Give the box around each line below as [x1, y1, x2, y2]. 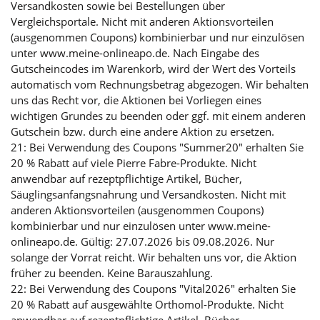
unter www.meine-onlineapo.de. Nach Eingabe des [11, 45, 259, 60]
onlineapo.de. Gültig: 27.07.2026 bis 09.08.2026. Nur [11, 234, 274, 249]
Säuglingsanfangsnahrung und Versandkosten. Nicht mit [11, 186, 286, 201]
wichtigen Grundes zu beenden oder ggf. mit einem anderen [11, 108, 306, 123]
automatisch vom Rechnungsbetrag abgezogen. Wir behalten [11, 76, 309, 91]
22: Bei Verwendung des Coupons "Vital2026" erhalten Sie [11, 281, 296, 296]
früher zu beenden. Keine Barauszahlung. [11, 265, 213, 280]
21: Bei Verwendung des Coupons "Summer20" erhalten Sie [11, 139, 304, 154]
